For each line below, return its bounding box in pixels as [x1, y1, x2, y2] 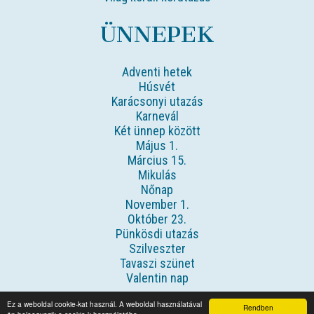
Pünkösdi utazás [115, 226, 199, 241]
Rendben [243, 302, 273, 313]
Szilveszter [128, 240, 186, 256]
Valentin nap [125, 270, 189, 285]
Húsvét [139, 78, 175, 94]
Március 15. [128, 152, 186, 168]
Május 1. [136, 137, 178, 153]
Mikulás [137, 167, 177, 182]
